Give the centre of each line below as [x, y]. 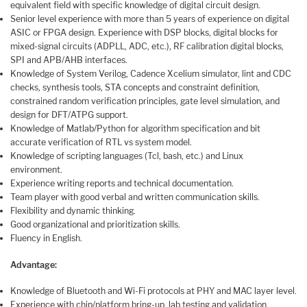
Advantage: [34, 265]
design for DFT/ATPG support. [69, 115]
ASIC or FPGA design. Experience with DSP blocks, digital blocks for [144, 33]
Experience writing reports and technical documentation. [122, 184]
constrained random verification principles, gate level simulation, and [145, 101]
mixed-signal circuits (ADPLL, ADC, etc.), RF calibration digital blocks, [147, 47]
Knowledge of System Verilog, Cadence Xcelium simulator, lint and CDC [151, 74]
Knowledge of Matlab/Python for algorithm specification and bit [135, 129]
